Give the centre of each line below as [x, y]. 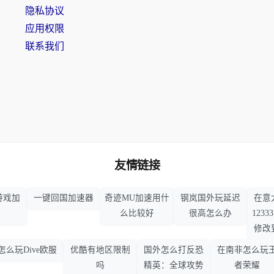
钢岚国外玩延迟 [210, 198]
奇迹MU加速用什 [137, 198]
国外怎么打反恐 [174, 250]
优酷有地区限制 [100, 250]
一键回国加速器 [64, 198]
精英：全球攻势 [174, 265]
